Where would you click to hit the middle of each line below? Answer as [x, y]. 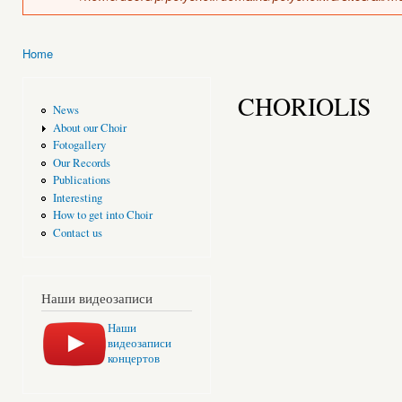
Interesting [77, 197]
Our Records [81, 162]
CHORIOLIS [305, 105]
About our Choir [89, 127]
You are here [58, 70]
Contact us [77, 232]
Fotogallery [79, 145]
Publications [81, 180]
